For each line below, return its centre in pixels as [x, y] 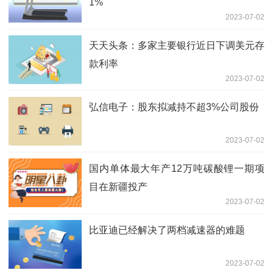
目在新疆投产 [118, 187]
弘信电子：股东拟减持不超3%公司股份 [174, 107]
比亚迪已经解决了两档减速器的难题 [167, 230]
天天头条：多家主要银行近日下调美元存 [177, 46]
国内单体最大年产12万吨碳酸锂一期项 [177, 169]
